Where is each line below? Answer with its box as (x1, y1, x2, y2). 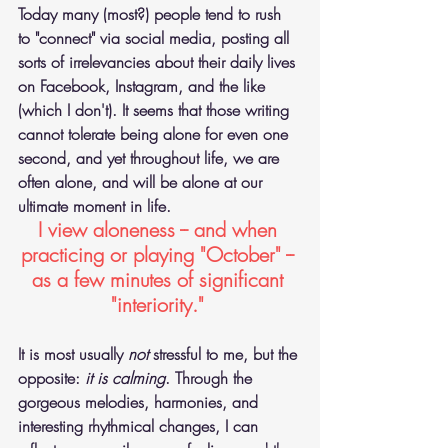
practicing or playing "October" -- (20, 241, 300, 268)
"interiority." (110, 291, 210, 318)
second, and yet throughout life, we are (18, 147, 284, 169)
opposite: (18, 367, 85, 389)
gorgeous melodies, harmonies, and (18, 391, 263, 413)
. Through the (165, 367, 257, 389)
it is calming (85, 367, 165, 389)
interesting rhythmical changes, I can (18, 415, 263, 437)
